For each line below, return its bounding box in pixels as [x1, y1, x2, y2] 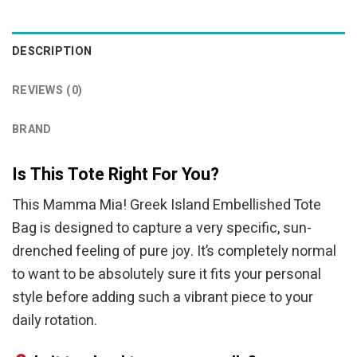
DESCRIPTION [12, 42, 92, 60]
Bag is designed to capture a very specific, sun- [12, 218, 312, 240]
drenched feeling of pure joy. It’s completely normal [12, 241, 336, 263]
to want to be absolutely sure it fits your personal [12, 264, 321, 286]
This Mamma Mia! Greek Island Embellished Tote [12, 194, 321, 217]
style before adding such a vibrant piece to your [12, 287, 313, 309]
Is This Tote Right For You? [12, 161, 219, 187]
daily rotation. [12, 310, 97, 332]
